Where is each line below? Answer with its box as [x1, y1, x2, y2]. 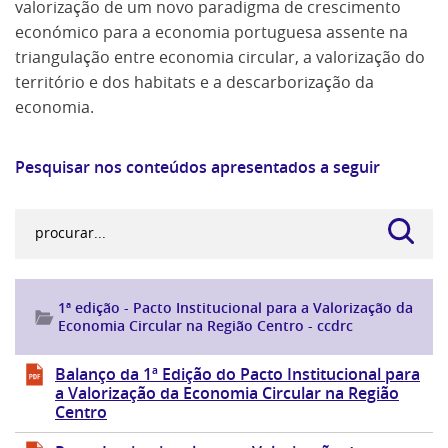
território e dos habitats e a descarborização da [15, 70, 374, 93]
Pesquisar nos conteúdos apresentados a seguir [15, 155, 380, 178]
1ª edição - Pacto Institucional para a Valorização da [58, 297, 413, 317]
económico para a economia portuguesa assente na [15, 20, 408, 43]
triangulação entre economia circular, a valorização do [15, 45, 425, 68]
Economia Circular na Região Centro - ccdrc [58, 315, 353, 335]
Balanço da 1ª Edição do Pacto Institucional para [55, 362, 420, 385]
